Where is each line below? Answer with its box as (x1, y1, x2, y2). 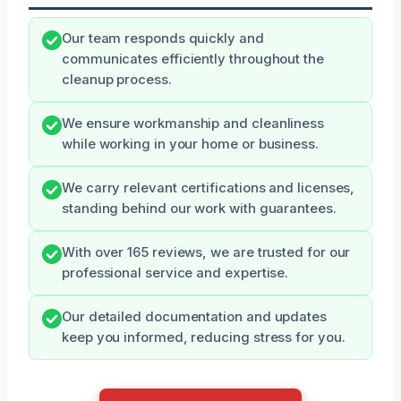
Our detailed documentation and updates (62, 308, 327, 325)
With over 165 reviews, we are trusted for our (62, 243, 351, 260)
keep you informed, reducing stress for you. (62, 328, 346, 346)
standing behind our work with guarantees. (62, 200, 337, 217)
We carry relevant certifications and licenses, (62, 179, 355, 196)
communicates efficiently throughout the (62, 50, 324, 67)
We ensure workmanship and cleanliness (62, 115, 325, 132)
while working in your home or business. (62, 135, 319, 152)
